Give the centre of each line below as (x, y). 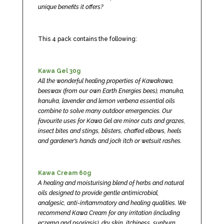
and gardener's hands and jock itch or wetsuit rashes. (109, 141)
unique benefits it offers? (70, 7)
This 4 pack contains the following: (87, 39)
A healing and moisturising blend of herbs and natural (111, 183)
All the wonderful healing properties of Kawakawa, (106, 81)
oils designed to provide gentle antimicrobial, (98, 193)
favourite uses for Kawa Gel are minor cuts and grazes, (111, 121)
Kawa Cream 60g (64, 173)
